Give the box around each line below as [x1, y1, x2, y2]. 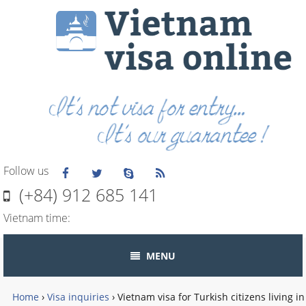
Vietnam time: [3, 210, 70, 226]
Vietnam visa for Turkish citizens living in [117, 290, 305, 304]
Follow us [3, 163, 48, 178]
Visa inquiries [47, 290, 109, 304]
